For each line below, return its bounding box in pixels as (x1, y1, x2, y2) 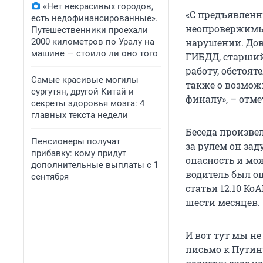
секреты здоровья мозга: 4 (31, 98, 144, 109)
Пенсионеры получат (31, 136, 120, 147)
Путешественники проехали (31, 25, 148, 35)
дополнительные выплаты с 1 (31, 160, 159, 170)
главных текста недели (31, 110, 128, 120)
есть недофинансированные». (31, 13, 158, 23)
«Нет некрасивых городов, (43, 1, 153, 12)
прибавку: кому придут (31, 148, 126, 159)
